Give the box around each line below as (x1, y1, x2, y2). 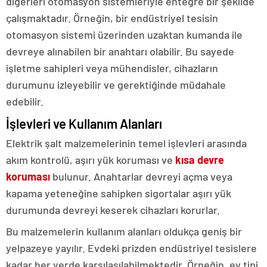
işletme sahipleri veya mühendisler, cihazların (6, 61, 218, 74)
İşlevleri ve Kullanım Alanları (6, 115, 162, 131)
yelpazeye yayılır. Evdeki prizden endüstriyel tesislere (6, 241, 257, 254)
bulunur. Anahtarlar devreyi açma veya (50, 169, 232, 183)
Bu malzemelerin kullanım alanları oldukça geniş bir (6, 224, 242, 238)
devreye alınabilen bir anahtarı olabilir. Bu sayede (6, 44, 234, 58)
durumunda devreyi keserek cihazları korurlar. (6, 203, 220, 216)
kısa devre (175, 153, 224, 166)
